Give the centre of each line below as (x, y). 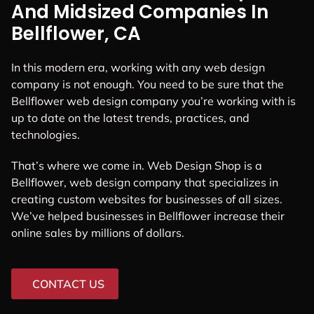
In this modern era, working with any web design (138, 68)
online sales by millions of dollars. (98, 232)
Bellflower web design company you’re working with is (153, 101)
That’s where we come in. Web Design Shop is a (137, 165)
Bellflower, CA (76, 34)
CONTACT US (68, 284)
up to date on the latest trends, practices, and (130, 118)
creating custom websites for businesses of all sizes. (147, 199)
